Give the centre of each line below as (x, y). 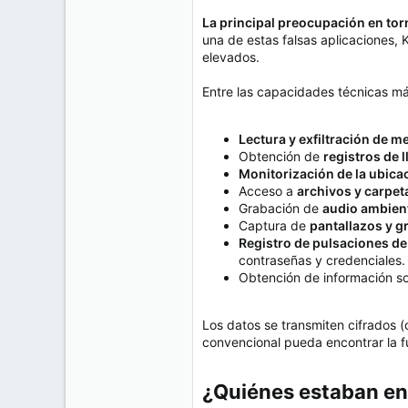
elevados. (231, 57)
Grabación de (280, 209)
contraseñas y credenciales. (322, 260)
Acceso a (268, 191)
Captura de (274, 226)
